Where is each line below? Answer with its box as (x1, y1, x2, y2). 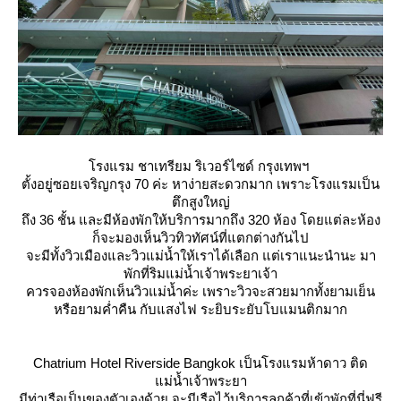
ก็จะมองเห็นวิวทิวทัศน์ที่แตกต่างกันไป (92, 230, 309, 245)
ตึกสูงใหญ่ (171, 194, 230, 209)
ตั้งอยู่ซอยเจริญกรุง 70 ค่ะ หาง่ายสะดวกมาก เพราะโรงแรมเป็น (21, 176, 380, 192)
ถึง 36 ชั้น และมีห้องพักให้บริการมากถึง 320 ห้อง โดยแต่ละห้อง (21, 212, 380, 227)
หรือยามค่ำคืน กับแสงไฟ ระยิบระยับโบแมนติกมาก (54, 302, 347, 317)
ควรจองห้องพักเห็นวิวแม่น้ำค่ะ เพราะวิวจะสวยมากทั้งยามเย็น (26, 284, 375, 299)
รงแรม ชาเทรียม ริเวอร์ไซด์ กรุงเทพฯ (89, 158, 312, 174)
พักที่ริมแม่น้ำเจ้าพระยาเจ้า (124, 266, 277, 281)
